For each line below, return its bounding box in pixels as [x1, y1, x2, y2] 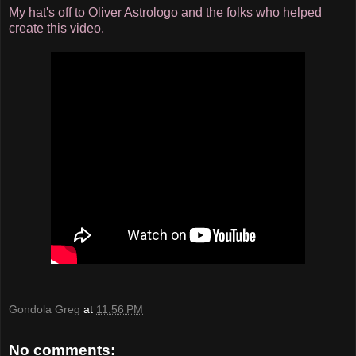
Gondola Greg [9, 303, 80, 316]
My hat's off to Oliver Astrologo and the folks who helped [9, 5, 322, 19]
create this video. [9, 21, 104, 35]
